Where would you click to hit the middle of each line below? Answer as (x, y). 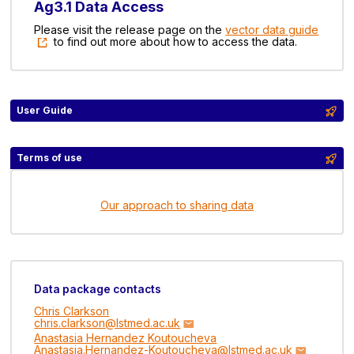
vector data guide (272, 30)
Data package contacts (98, 289)
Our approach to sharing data (177, 205)
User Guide (44, 111)
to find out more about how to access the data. (174, 42)
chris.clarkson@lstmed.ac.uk (107, 322)
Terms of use (49, 158)
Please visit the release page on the (130, 30)
